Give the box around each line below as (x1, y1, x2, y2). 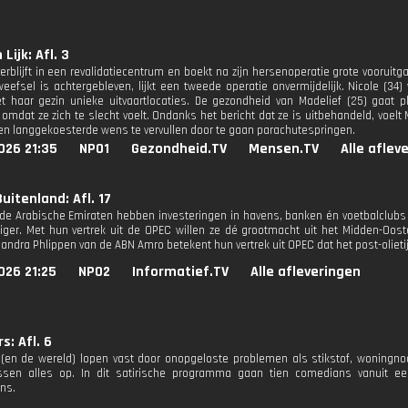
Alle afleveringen (250, 262, 361, 281)
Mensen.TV (249, 139, 319, 158)
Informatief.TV (132, 262, 229, 281)
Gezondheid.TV (131, 139, 227, 158)
